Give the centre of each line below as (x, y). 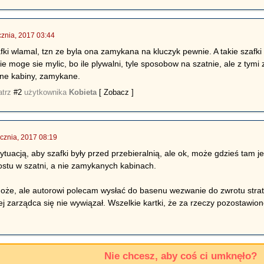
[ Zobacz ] (117, 93)
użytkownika (46, 93)
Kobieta (83, 93)
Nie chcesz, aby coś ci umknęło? (181, 256)
